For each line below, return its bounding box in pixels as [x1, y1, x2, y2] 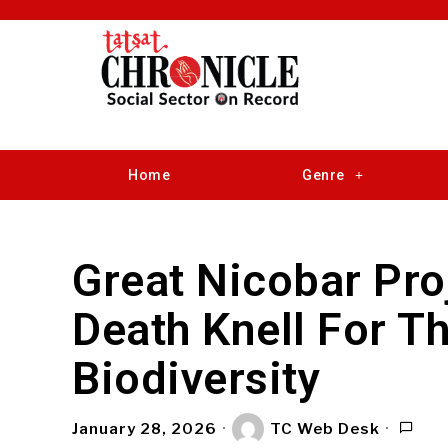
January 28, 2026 [72, 419, 217, 438]
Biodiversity [72, 352, 320, 405]
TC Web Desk [270, 419, 380, 438]
